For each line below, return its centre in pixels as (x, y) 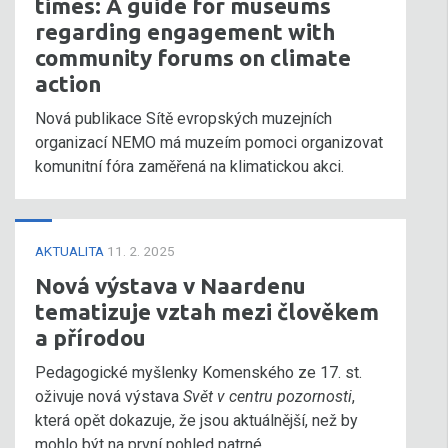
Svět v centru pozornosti (267, 396)
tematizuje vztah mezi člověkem (207, 311)
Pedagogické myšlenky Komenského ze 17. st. (198, 372)
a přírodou (90, 337)
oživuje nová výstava (109, 396)
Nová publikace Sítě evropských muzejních (183, 118)
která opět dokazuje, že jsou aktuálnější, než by (196, 420)
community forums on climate (193, 57)
